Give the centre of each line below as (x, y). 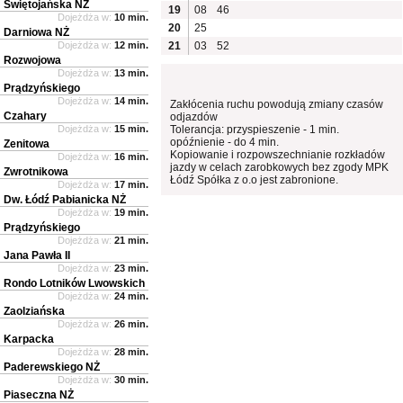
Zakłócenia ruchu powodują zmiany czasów (277, 104)
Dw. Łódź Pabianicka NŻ (65, 199)
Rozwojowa (32, 60)
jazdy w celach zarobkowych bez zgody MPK (280, 167)
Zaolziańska (34, 311)
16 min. (131, 156)
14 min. (131, 100)
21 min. (131, 240)
